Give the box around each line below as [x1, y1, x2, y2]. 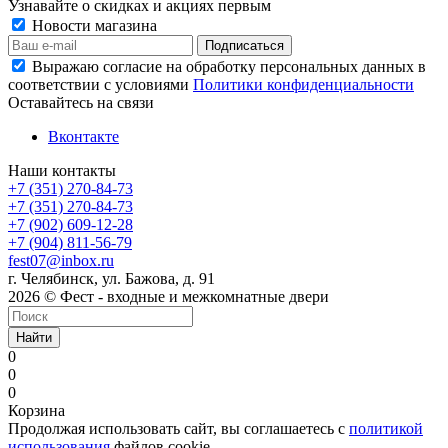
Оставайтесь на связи [8, 93, 154, 111]
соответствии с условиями [8, 75, 193, 93]
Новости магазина [28, 16, 157, 34]
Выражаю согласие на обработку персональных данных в [32, 57, 426, 75]
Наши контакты [8, 161, 116, 179]
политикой [349, 419, 423, 437]
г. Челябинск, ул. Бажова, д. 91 [8, 269, 215, 287]
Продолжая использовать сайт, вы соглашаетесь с [8, 419, 349, 437]
